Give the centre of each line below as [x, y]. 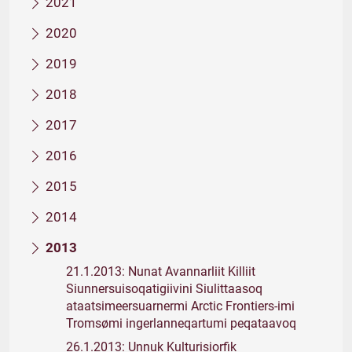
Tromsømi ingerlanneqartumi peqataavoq [181, 323]
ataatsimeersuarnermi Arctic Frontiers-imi [180, 306]
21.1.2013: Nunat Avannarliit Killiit [161, 271]
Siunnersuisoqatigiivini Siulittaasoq [164, 289]
